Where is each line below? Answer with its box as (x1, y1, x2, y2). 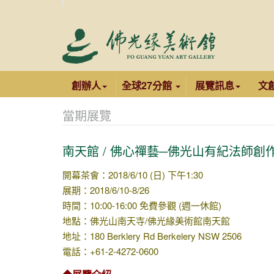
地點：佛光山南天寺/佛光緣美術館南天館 (62, 214, 230, 227)
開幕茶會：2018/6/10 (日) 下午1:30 (62, 168, 203, 181)
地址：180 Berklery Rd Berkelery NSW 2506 (62, 229, 242, 242)
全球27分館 (122, 78, 174, 92)
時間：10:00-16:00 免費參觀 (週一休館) (62, 199, 221, 212)
